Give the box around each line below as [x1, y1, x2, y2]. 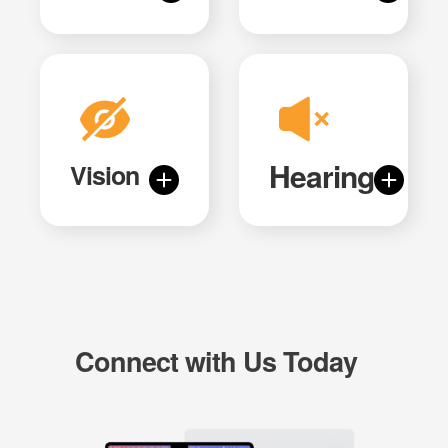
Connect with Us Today [75, 342, 357, 381]
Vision [70, 156, 139, 193]
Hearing [269, 153, 374, 197]
